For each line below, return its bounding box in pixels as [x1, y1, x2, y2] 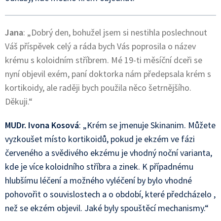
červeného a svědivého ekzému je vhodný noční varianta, [5, 147, 212, 158]
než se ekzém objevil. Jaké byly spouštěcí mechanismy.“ [5, 202, 209, 214]
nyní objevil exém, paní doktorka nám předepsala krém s [5, 68, 211, 79]
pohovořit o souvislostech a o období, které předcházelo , [5, 188, 216, 200]
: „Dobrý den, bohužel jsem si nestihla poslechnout [23, 27, 207, 38]
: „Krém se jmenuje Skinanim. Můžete [79, 119, 216, 131]
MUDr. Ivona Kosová [5, 119, 79, 131]
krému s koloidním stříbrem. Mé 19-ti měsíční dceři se [5, 54, 202, 66]
